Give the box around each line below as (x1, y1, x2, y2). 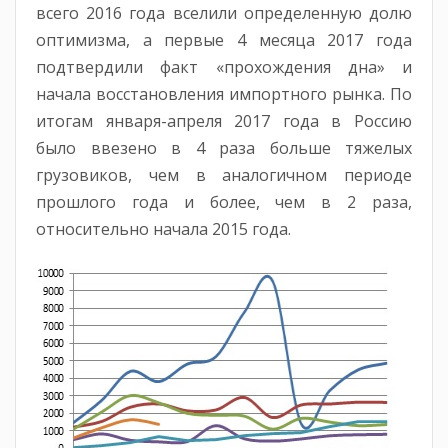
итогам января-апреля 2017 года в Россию (36, 110, 412, 133)
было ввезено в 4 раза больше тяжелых (36, 137, 412, 160)
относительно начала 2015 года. (36, 218, 291, 241)
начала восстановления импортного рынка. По (36, 83, 412, 106)
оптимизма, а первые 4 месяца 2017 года (36, 29, 412, 52)
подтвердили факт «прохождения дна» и (36, 56, 412, 79)
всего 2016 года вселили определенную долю (36, 2, 412, 25)
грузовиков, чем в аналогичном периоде (36, 164, 412, 187)
